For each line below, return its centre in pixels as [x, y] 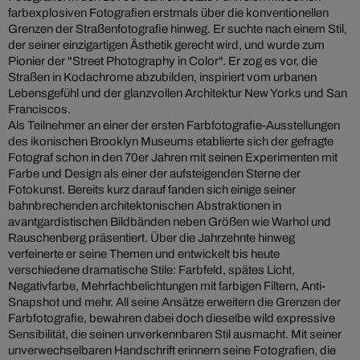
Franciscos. [39, 110]
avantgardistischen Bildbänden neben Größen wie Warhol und [170, 222]
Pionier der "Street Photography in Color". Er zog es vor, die [163, 61]
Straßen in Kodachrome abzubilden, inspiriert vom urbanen [162, 78]
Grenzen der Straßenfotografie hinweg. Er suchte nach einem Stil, [178, 29]
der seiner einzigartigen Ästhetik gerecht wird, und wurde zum [166, 45]
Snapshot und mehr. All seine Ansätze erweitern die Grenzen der [174, 303]
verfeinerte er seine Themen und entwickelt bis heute [144, 254]
